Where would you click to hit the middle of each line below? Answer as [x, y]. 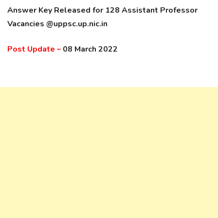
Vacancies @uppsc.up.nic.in [57, 24]
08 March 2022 [89, 49]
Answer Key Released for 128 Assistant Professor [102, 10]
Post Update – [34, 49]
